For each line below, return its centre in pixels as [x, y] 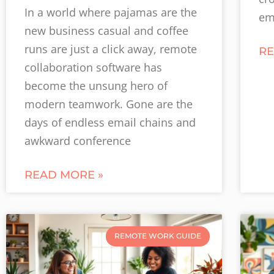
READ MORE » [64, 175]
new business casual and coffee [106, 31]
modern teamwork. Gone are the [109, 104]
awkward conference [78, 141]
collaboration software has [93, 68]
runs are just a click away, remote [111, 49]
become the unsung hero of [96, 86]
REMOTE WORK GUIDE [157, 236]
